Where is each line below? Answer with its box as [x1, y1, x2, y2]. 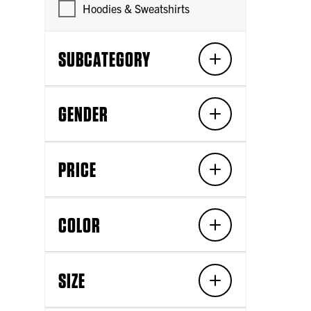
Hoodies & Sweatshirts [83, 1, 190, 16]
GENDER [58, 101, 108, 127]
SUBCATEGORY [58, 46, 151, 72]
